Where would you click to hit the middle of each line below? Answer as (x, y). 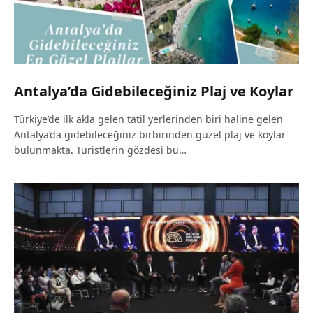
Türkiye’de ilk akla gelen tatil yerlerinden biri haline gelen (148, 119)
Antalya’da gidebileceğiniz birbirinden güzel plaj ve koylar (150, 135)
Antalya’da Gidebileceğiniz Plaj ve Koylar (154, 92)
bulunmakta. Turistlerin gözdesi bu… (100, 150)
